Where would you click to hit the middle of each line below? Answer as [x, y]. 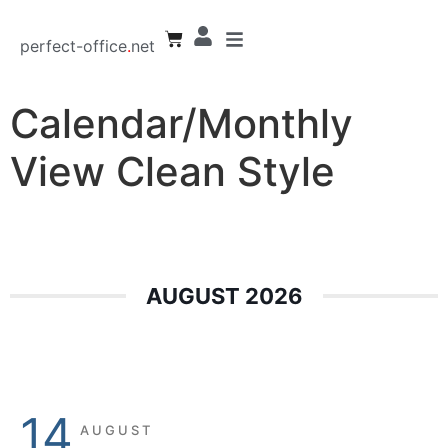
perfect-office [73, 45]
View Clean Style [172, 171]
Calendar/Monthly [181, 123]
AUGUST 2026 [224, 295]
